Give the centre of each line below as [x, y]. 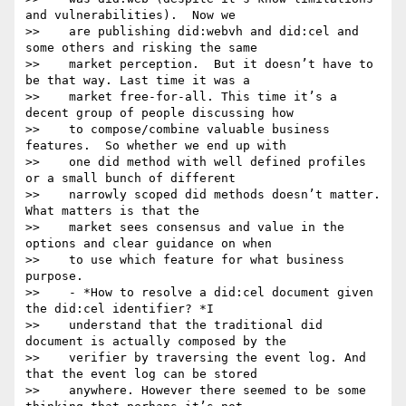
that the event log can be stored [141, 374]
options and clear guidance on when [149, 244]
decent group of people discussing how [159, 113]
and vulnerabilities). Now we [130, 15]
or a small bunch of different [130, 179]
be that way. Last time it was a [138, 81]
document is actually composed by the [156, 342]
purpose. [54, 276]
